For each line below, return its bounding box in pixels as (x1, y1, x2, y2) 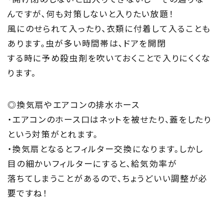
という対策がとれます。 (7, 127, 98, 140)
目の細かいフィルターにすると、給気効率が (7, 157, 177, 169)
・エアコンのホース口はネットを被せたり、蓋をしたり (7, 112, 212, 125)
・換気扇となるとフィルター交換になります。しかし (7, 142, 204, 155)
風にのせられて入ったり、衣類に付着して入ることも (7, 22, 211, 35)
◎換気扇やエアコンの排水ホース (7, 98, 140, 110)
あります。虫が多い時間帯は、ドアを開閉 (7, 37, 166, 50)
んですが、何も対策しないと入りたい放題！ (7, 7, 174, 20)
